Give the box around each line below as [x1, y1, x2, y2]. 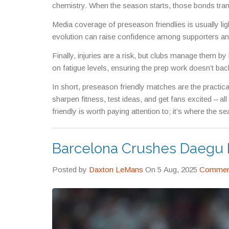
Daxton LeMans [89, 165, 143, 174]
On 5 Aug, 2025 [157, 165, 199, 174]
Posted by [52, 165, 89, 174]
